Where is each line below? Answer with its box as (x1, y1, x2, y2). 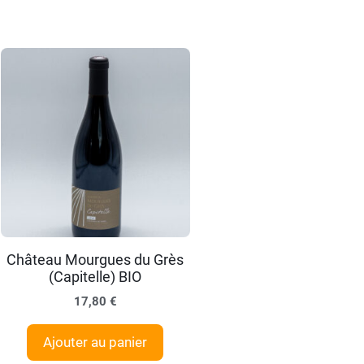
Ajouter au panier (43, 334, 148, 351)
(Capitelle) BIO (49, 268, 142, 286)
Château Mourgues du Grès (6, 251, 184, 269)
